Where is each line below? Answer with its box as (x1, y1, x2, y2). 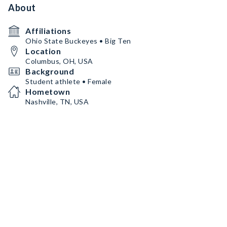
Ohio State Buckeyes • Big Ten (25, 36, 131, 45)
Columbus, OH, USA (25, 57, 93, 65)
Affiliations (25, 26, 71, 35)
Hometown (25, 87, 70, 96)
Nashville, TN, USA (25, 97, 89, 106)
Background (25, 66, 74, 76)
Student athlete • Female (25, 77, 111, 86)
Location (25, 46, 61, 56)
